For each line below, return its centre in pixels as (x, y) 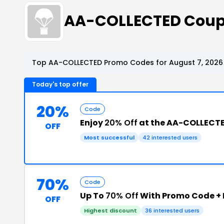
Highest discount (110, 210)
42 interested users (170, 137)
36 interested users (172, 210)
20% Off (121, 122)
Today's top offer (60, 84)
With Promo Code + (180, 195)
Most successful (109, 137)
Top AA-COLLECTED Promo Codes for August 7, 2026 (127, 62)
